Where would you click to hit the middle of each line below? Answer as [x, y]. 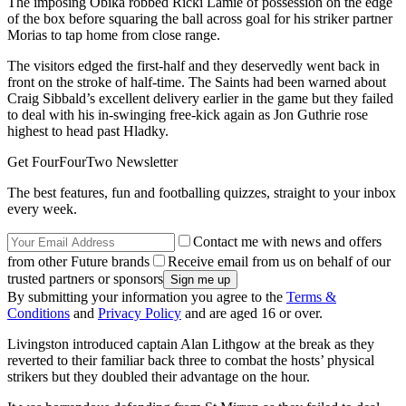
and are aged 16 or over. [252, 313]
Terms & [311, 297]
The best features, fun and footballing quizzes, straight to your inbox [202, 193]
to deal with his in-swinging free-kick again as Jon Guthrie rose [188, 115]
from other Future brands [78, 261]
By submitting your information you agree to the [147, 297]
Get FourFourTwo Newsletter [92, 162]
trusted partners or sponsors [85, 279]
